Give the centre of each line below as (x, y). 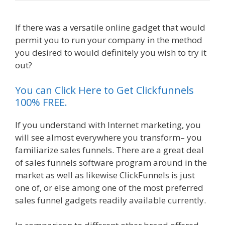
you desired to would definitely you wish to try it (111, 53)
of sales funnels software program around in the (111, 162)
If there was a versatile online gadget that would (110, 28)
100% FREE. (41, 102)
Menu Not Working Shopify (88, 65)
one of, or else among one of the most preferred (109, 187)
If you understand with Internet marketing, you (108, 125)
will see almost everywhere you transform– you (108, 137)
